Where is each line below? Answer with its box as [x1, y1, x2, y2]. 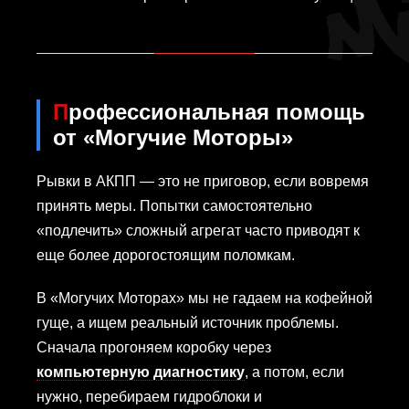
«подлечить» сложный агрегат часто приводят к [37, 223, 360, 239]
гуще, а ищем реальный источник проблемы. [37, 315, 339, 331]
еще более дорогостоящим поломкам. [37, 247, 295, 264]
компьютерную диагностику [37, 364, 245, 381]
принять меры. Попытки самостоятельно [37, 198, 312, 215]
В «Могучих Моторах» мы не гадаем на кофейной [37, 290, 372, 307]
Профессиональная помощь [53, 100, 68, 125]
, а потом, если [245, 364, 344, 381]
